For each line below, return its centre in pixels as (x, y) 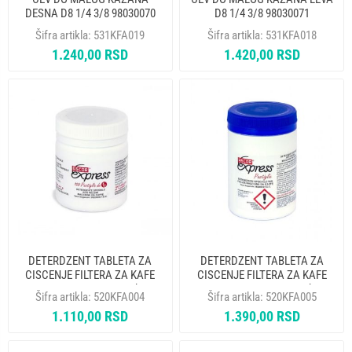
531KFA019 (119, 36)
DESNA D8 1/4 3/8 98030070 (90, 14)
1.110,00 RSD (90, 317)
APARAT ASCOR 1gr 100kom (90, 290)
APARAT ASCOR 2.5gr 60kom (262, 290)
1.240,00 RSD (90, 55)
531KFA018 (291, 36)
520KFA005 (291, 297)
